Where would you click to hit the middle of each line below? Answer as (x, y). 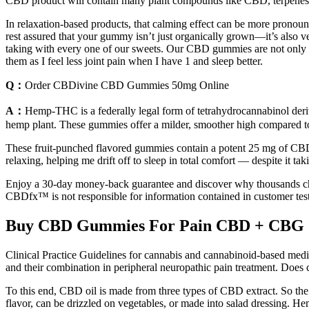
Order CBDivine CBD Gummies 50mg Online (127, 85)
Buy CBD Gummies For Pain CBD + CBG (155, 225)
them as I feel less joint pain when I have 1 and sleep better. (134, 61)
